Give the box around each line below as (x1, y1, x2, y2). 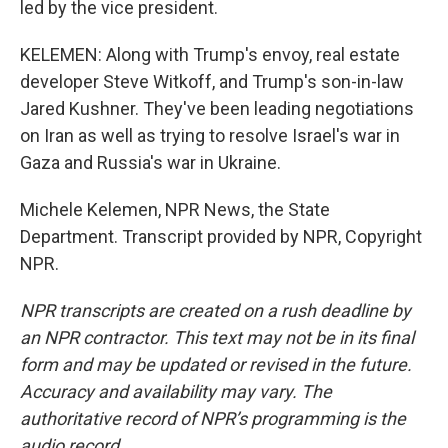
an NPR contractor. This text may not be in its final (20, 327, 414, 348)
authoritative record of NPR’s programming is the (20, 408, 406, 429)
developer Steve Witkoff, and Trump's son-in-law (20, 71, 404, 92)
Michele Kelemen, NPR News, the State (20, 199, 330, 220)
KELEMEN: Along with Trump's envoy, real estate (20, 44, 400, 65)
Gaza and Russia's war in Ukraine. (20, 152, 281, 173)
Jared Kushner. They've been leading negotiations (20, 98, 414, 119)
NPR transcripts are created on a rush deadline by (20, 300, 411, 321)
